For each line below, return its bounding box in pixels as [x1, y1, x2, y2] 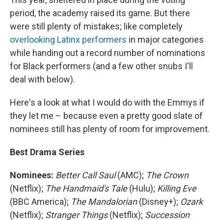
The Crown [146, 170, 189, 180]
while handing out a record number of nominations [10, 48, 205, 58]
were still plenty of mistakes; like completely [10, 21, 183, 31]
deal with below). [10, 74, 75, 84]
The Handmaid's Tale [45, 183, 127, 193]
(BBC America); [10, 196, 71, 207]
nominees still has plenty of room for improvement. [10, 124, 210, 134]
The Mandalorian [71, 196, 137, 207]
